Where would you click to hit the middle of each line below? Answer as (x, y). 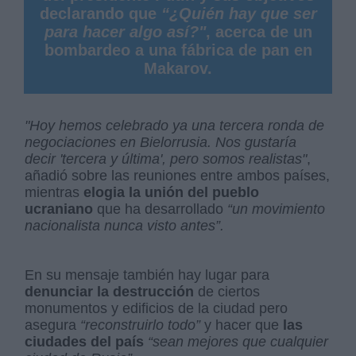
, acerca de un (259, 31)
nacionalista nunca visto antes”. (125, 225)
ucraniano (59, 209)
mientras (52, 192)
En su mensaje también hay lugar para (147, 275)
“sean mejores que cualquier (238, 341)
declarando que (100, 13)
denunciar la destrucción (110, 291)
